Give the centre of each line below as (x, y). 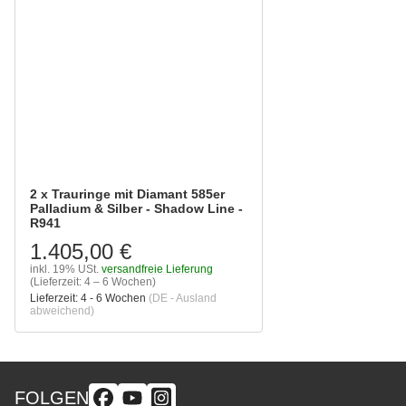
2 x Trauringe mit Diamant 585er (127, 194)
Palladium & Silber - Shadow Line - (136, 209)
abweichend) (62, 311)
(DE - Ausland (183, 299)
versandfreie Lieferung (157, 270)
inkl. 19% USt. (64, 270)
